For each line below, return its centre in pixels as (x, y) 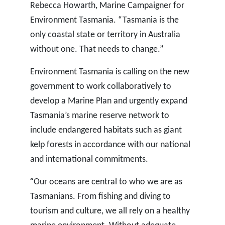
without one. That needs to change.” (97, 50)
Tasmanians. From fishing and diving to (100, 197)
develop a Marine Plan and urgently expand (108, 101)
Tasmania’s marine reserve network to (99, 116)
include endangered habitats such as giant (106, 131)
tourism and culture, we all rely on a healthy (110, 211)
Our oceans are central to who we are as (108, 182)
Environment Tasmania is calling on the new (109, 72)
